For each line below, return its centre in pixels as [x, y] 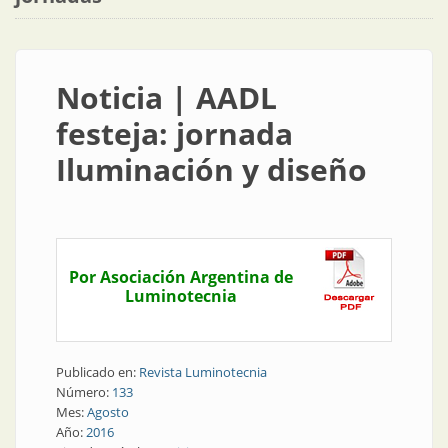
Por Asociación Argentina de [181, 277]
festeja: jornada [174, 133]
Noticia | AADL [166, 97]
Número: [84, 392]
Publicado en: [97, 372]
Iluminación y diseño [211, 169]
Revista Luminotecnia [203, 372]
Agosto [108, 412]
